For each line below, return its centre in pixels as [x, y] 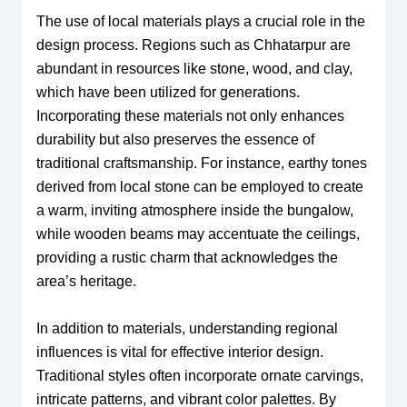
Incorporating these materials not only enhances [190, 115]
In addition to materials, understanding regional [187, 328]
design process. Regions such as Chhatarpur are [193, 45]
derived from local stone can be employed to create [199, 186]
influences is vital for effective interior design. [179, 352]
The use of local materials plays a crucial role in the [200, 21]
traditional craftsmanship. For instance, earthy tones [201, 163]
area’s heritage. [86, 281]
